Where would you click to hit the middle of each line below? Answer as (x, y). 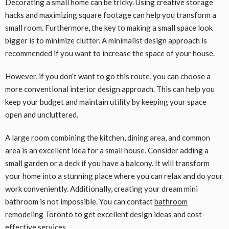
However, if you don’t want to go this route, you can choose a (108, 76)
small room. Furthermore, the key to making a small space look (109, 27)
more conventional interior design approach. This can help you (110, 89)
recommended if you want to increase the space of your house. (110, 53)
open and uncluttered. (42, 114)
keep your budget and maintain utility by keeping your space (106, 101)
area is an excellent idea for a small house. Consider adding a (107, 150)
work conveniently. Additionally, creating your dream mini (101, 188)
